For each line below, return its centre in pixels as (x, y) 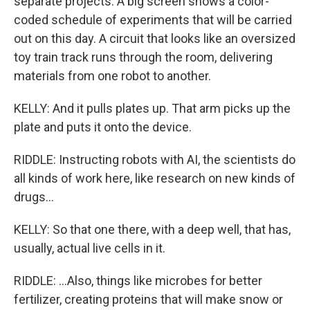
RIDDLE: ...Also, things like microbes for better (138, 281)
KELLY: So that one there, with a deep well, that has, (152, 229)
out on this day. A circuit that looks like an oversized (155, 38)
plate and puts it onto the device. (103, 127)
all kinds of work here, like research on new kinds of (155, 178)
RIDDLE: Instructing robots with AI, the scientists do (155, 159)
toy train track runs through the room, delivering (143, 57)
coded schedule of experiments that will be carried (153, 20)
